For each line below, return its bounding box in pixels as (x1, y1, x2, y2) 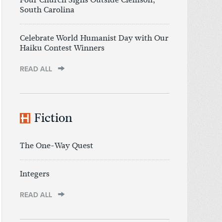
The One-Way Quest (20, 140, 93, 152)
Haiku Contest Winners (20, 42, 105, 54)
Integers (20, 168, 50, 180)
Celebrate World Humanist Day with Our (20, 32, 168, 44)
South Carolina (20, 4, 74, 16)
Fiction (34, 110, 72, 127)
